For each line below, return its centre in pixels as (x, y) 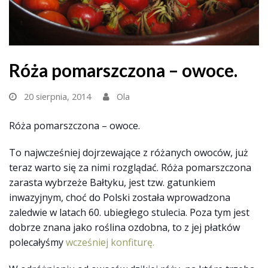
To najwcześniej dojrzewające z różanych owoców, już (129, 153)
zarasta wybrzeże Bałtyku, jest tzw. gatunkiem (112, 183)
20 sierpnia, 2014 (57, 97)
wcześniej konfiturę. (110, 243)
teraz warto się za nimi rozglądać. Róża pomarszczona (130, 168)
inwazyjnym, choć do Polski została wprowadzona (120, 198)
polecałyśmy (37, 243)
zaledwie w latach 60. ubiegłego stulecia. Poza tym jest (129, 213)
